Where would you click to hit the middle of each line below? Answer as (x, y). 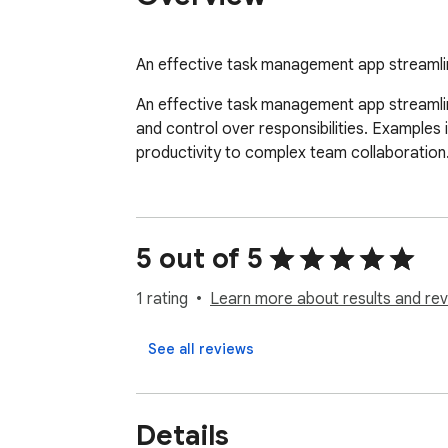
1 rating (162, 299)
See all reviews (201, 349)
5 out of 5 (199, 259)
